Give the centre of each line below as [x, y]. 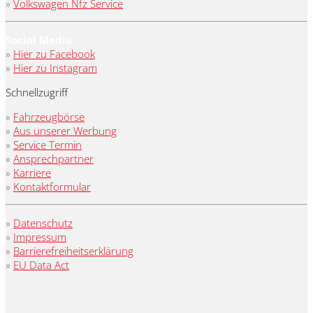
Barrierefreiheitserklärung [73, 250]
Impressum [40, 236]
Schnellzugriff [37, 92]
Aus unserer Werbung [65, 130]
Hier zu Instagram [55, 67]
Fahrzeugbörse [49, 116]
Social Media [39, 39]
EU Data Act [41, 264]
